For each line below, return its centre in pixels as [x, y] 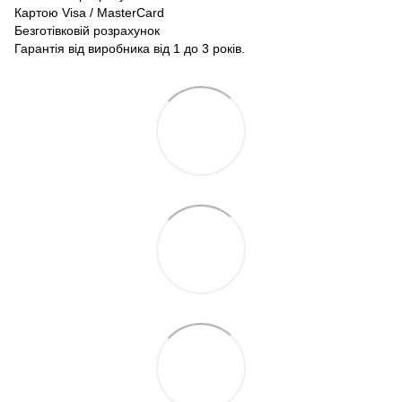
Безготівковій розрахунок [87, 30]
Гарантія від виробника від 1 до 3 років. [130, 48]
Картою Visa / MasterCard [89, 12]
